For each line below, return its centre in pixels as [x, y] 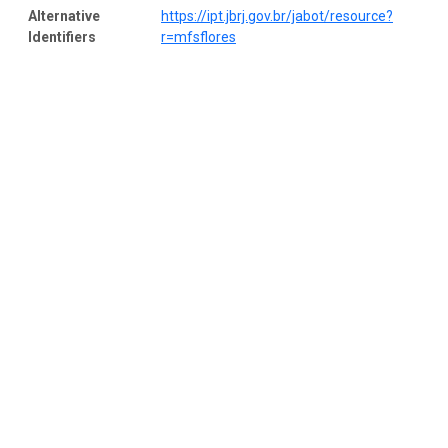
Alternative [64, 15]
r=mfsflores [198, 36]
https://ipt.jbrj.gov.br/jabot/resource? [277, 15]
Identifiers [62, 36]
